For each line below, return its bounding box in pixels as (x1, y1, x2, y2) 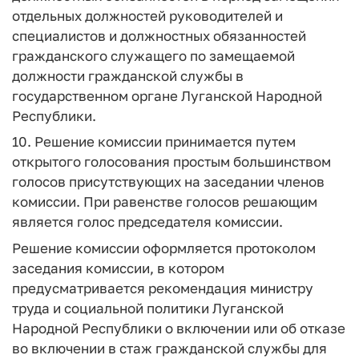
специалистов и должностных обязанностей (12, 26, 306, 44)
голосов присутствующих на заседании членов (12, 173, 325, 190)
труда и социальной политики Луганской (12, 299, 284, 317)
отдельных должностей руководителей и (12, 6, 283, 24)
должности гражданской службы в (12, 67, 244, 84)
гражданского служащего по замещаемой (12, 46, 295, 64)
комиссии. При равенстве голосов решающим (12, 193, 317, 210)
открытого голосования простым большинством (12, 153, 331, 170)
